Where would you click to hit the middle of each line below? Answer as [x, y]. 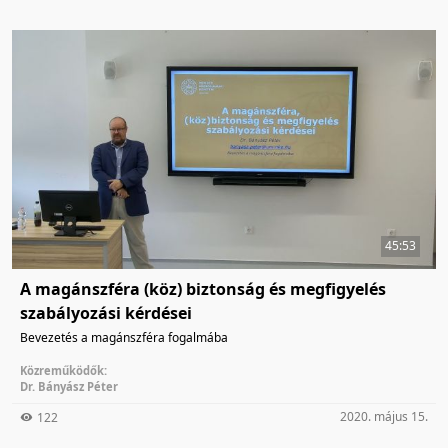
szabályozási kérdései [106, 312]
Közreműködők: [63, 370]
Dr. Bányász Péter [69, 386]
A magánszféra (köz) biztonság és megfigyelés [203, 288]
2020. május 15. [384, 416]
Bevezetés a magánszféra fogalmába [124, 337]
